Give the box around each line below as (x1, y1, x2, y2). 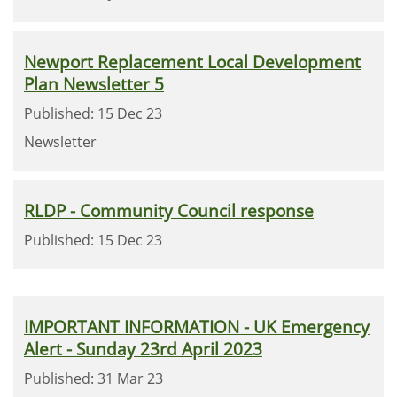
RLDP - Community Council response (24, 199, 314, 222)
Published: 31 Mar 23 (24, 369, 163, 388)
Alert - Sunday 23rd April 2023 (24, 338, 262, 360)
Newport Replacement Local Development (24, 51, 361, 73)
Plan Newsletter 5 (24, 73, 164, 95)
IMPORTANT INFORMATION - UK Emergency (24, 315, 370, 338)
